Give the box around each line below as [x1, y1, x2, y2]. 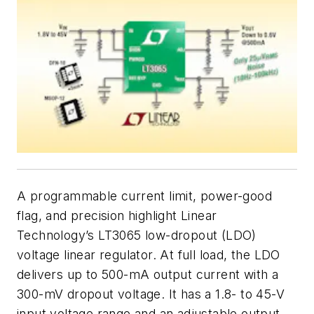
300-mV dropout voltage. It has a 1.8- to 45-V [17, 286, 285, 301]
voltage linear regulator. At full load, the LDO [17, 247, 280, 262]
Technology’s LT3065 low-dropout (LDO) [17, 227, 257, 243]
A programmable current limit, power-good [17, 188, 272, 203]
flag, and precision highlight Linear [17, 207, 217, 223]
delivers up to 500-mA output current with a [17, 266, 279, 282]
